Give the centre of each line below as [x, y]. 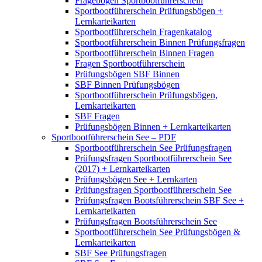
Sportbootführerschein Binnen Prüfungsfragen [160, 42]
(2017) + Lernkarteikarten [123, 168]
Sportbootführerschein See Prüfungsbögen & [158, 232]
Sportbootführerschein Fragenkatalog [143, 32]
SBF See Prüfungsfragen [121, 253]
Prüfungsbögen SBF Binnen [127, 74]
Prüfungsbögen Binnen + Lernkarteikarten [153, 126]
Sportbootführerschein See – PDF [114, 137]
